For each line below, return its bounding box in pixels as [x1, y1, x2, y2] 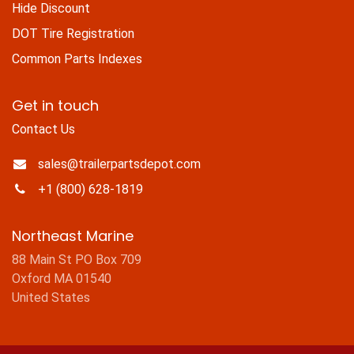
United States [12, 289, 90, 305]
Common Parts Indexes [12, 51, 142, 66]
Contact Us [12, 121, 75, 137]
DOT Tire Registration [12, 25, 134, 41]
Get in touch [12, 95, 99, 115]
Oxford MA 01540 [12, 270, 111, 286]
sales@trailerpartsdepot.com [37, 156, 201, 171]
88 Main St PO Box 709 [12, 251, 141, 267]
